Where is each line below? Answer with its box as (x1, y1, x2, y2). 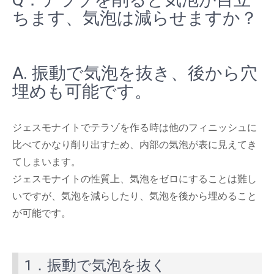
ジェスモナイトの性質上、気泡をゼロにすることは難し (12, 173, 257, 184)
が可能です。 (12, 207, 71, 218)
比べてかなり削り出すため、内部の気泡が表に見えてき (12, 139, 257, 150)
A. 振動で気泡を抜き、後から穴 (12, 62, 257, 83)
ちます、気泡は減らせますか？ (12, 7, 257, 28)
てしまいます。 (12, 156, 81, 167)
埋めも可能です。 (12, 81, 152, 102)
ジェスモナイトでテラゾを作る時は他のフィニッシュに (12, 122, 257, 133)
